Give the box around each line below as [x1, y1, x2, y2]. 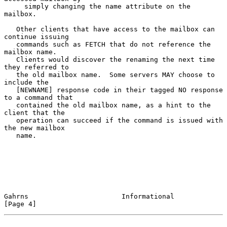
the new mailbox [4, 124, 65, 132]
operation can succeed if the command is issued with [4, 116, 16, 124]
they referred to [4, 63, 69, 71]
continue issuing [4, 32, 69, 41]
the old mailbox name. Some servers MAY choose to [4, 70, 16, 79]
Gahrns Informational [4, 192, 174, 200]
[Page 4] [4, 200, 36, 208]
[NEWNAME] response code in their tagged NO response [4, 86, 16, 94]
